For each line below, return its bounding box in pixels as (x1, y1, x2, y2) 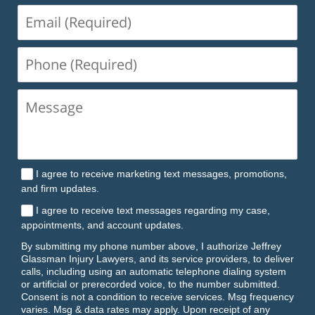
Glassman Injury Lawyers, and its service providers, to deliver (21, 252, 294, 264)
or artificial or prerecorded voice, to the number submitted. (21, 278, 280, 290)
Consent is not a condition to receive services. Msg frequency (21, 290, 294, 302)
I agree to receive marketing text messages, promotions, (36, 167, 287, 179)
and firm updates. (21, 182, 99, 194)
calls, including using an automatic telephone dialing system (21, 265, 286, 277)
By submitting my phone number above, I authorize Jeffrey (21, 240, 281, 252)
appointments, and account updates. (21, 219, 184, 231)
